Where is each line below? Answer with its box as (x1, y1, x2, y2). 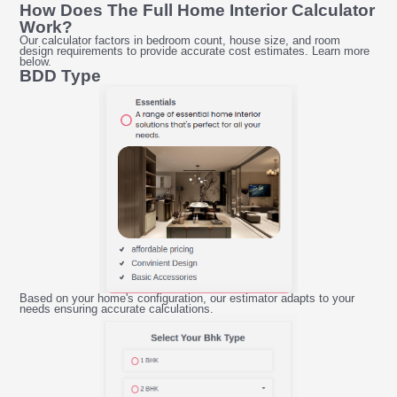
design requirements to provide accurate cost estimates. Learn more (19, 44, 370, 58)
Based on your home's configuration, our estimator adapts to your (19, 292, 355, 306)
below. (19, 55, 52, 69)
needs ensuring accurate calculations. (19, 302, 214, 316)
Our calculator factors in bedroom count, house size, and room (19, 34, 341, 48)
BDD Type (19, 66, 102, 86)
